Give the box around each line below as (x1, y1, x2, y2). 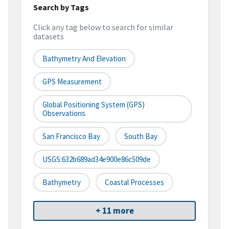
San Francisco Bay (42, 131, 100, 142)
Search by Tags (33, 2, 89, 12)
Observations (42, 108, 85, 119)
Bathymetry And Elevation (42, 54, 126, 64)
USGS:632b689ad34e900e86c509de (42, 154, 151, 165)
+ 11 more (95, 205, 134, 217)
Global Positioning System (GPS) (42, 100, 145, 110)
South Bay (124, 131, 157, 142)
